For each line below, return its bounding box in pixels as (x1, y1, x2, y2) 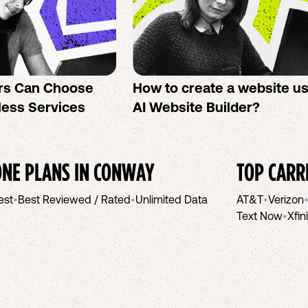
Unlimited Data (135, 193, 208, 206)
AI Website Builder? (133, 99, 261, 115)
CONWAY (93, 158, 155, 185)
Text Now (236, 210, 283, 222)
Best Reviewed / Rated (18, 193, 131, 206)
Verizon (268, 193, 304, 206)
